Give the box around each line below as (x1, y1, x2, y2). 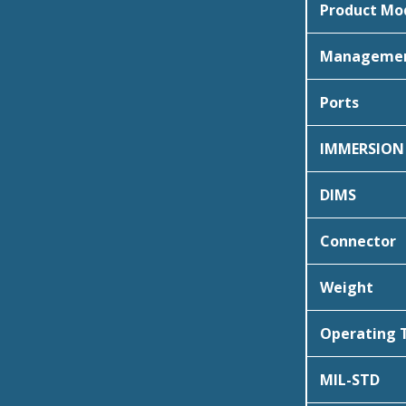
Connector (319, 230, 396, 251)
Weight (319, 276, 373, 297)
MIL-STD (319, 369, 380, 390)
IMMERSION (319, 138, 404, 159)
